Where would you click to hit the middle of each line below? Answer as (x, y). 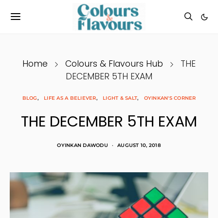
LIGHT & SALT (120, 98)
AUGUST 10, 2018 (139, 145)
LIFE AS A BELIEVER (70, 98)
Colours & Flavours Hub (114, 64)
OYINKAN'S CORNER (170, 98)
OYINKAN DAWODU (82, 145)
